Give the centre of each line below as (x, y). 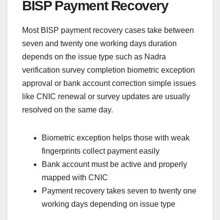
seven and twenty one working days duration (99, 44)
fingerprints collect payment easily (101, 151)
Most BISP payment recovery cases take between (108, 30)
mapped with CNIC (75, 178)
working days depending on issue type (109, 204)
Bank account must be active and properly (114, 165)
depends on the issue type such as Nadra (94, 57)
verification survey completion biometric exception (109, 70)
